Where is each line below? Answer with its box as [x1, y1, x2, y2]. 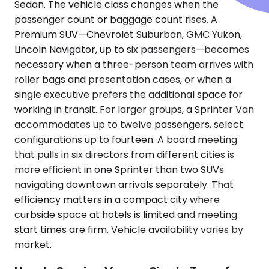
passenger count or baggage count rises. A [14, 13, 217, 27]
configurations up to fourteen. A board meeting [14, 133, 237, 147]
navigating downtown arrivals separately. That [14, 178, 234, 192]
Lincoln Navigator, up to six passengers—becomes [14, 43, 249, 57]
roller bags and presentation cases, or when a [14, 73, 231, 87]
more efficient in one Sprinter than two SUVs [14, 163, 224, 177]
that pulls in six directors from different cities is [14, 148, 234, 162]
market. [14, 238, 52, 252]
